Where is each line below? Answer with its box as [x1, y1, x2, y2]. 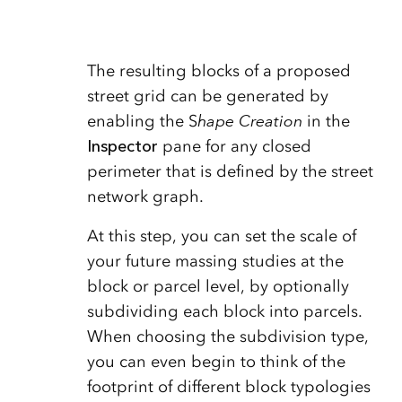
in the [301, 110, 350, 131]
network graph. [86, 186, 204, 206]
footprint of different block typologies [86, 376, 371, 397]
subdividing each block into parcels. [86, 301, 363, 321]
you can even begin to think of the [86, 351, 345, 371]
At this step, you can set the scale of [86, 225, 356, 246]
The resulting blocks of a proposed [86, 60, 351, 81]
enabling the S [86, 110, 197, 131]
